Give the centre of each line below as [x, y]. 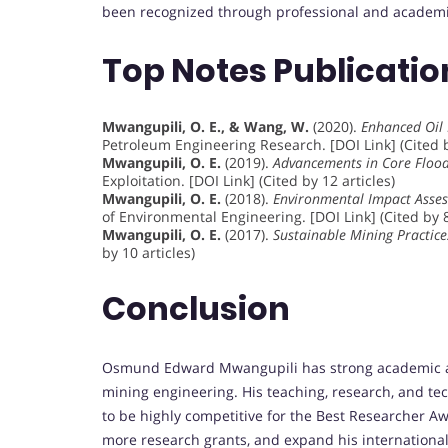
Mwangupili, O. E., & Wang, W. [205, 126]
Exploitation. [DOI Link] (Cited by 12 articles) [248, 180]
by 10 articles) [148, 252]
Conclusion [196, 309]
